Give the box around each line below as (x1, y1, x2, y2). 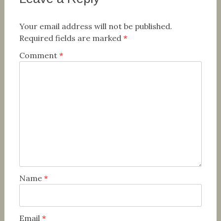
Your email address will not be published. (19, 21, 172, 31)
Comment (19, 50, 59, 60)
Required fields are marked (19, 33, 123, 43)
